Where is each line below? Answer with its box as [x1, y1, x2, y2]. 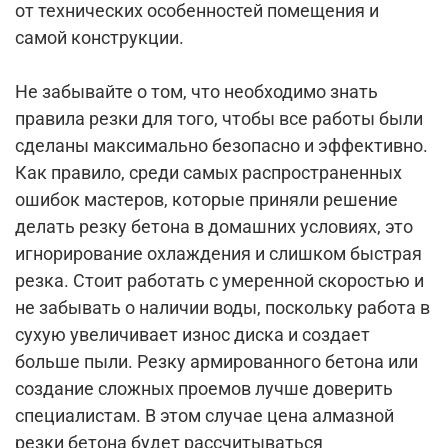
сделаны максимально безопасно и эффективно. [15, 135, 428, 156]
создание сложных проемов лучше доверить [15, 378, 393, 399]
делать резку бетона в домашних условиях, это [15, 216, 413, 237]
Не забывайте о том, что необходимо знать [15, 81, 378, 102]
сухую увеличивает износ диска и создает [15, 324, 370, 345]
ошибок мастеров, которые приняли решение [15, 189, 398, 210]
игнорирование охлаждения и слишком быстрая [15, 243, 422, 264]
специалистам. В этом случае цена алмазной [15, 405, 394, 426]
